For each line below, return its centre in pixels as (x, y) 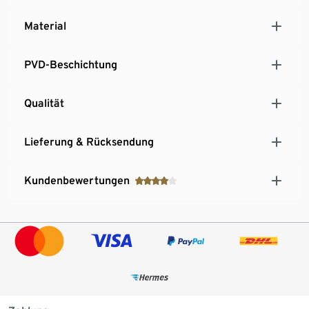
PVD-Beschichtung (71, 64)
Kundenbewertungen (77, 180)
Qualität (44, 103)
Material (45, 26)
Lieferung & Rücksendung (89, 141)
